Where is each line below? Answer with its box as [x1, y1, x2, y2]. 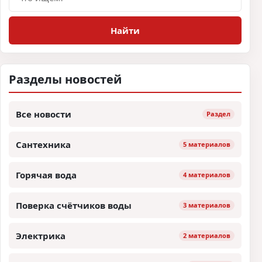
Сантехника [16, 138, 71, 150]
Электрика [16, 229, 65, 242]
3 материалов [183, 200, 230, 209]
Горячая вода [16, 168, 77, 181]
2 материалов [183, 230, 230, 240]
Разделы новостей [9, 71, 122, 87]
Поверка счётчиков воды [16, 199, 132, 211]
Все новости [16, 108, 71, 120]
